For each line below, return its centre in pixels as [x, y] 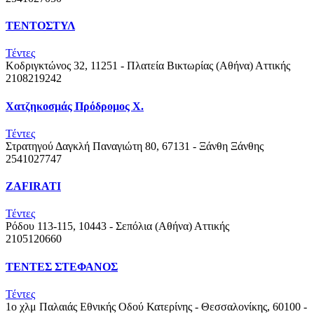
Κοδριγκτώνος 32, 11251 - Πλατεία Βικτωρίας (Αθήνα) [129, 66]
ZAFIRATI [33, 186]
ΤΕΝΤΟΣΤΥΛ [40, 26]
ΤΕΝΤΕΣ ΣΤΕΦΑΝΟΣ [62, 266]
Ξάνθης [247, 146]
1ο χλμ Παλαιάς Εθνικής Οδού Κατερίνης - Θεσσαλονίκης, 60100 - [156, 307]
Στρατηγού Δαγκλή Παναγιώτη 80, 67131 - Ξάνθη [117, 146]
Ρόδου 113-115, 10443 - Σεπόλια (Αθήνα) [99, 226]
